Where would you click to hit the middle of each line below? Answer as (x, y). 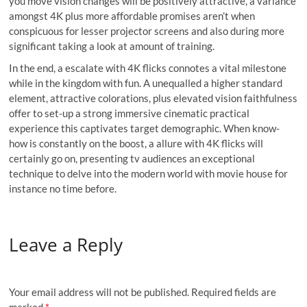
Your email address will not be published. (99, 292)
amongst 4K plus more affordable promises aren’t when (132, 16)
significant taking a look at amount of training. (112, 46)
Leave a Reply (66, 244)
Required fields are (234, 292)
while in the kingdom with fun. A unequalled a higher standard (146, 83)
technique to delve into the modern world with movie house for (149, 173)
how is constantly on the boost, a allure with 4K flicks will (136, 143)
